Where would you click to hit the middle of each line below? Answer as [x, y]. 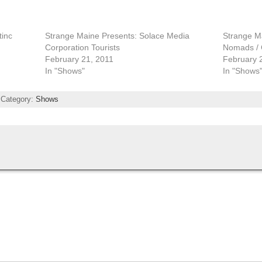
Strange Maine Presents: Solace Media [118, 35]
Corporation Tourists [83, 47]
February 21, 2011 [80, 59]
